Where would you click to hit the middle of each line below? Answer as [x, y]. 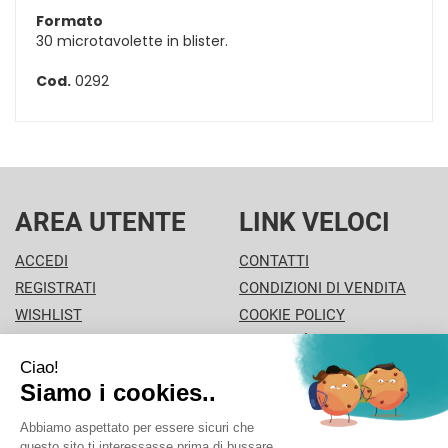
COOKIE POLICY [292, 314]
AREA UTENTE [100, 221]
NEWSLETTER [62, 368]
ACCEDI [41, 260]
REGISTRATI [55, 287]
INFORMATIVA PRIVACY [319, 368]
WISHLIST [48, 314]
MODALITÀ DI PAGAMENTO [331, 341]
